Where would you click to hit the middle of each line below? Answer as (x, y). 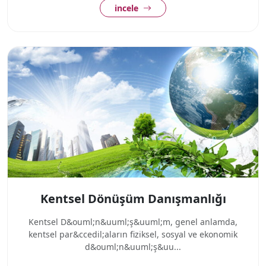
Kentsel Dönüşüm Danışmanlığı (133, 199)
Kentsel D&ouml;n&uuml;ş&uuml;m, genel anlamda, (133, 222)
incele (128, 8)
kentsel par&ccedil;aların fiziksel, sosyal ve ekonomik (133, 234)
